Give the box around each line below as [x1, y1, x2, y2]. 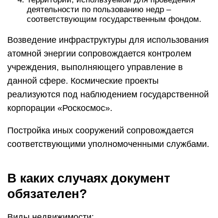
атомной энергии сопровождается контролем [7, 49, 191, 58]
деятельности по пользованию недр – [27, 5, 171, 14]
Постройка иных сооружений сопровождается [7, 126, 194, 135]
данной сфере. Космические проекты [7, 76, 159, 86]
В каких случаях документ [7, 171, 170, 185]
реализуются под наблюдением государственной [7, 90, 209, 99]
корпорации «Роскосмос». [7, 103, 112, 113]
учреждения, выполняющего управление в [7, 62, 183, 72]
